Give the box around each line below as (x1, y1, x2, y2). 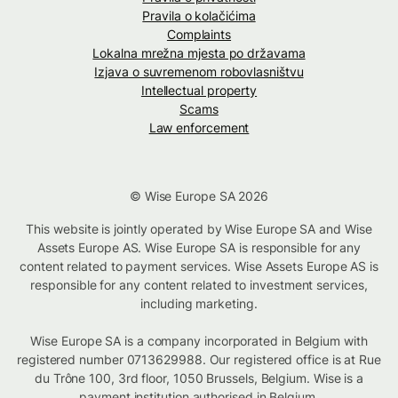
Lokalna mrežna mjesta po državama (92, 45, 306, 61)
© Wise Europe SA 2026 (129, 188, 269, 204)
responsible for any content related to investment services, (30, 277, 368, 293)
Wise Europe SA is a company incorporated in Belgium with (30, 333, 368, 349)
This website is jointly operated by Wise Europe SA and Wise (26, 221, 372, 237)
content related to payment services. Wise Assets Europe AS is (20, 259, 378, 275)
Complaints (166, 27, 232, 43)
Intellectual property (140, 83, 258, 99)
